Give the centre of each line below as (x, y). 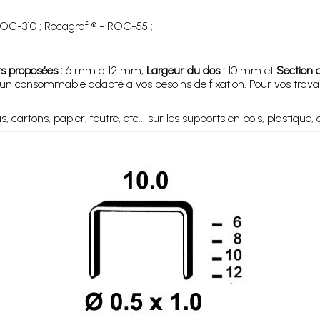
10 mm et (250, 70)
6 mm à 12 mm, (104, 70)
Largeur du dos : (185, 70)
